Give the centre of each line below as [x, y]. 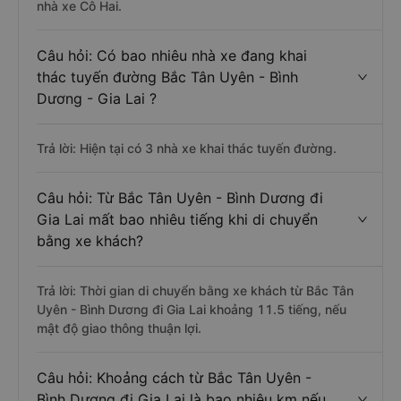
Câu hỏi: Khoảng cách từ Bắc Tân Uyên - [174, 378]
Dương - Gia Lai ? [97, 98]
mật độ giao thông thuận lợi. [119, 328]
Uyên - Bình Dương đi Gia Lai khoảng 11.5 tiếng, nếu [192, 309]
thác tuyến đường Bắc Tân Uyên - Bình [167, 77]
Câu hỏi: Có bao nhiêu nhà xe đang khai [172, 55]
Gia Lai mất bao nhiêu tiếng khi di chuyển [177, 219]
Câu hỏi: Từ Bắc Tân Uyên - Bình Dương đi [180, 198]
